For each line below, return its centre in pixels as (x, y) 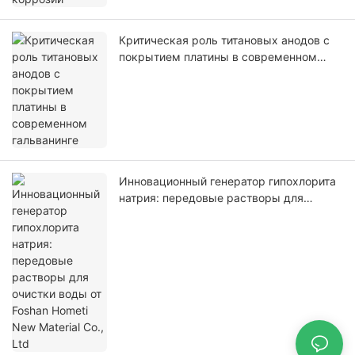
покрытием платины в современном (218, 57)
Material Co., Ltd (162, 231)
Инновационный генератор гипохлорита (227, 181)
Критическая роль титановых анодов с (224, 40)
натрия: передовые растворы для (211, 198)
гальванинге (152, 74)
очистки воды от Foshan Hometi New (217, 215)
